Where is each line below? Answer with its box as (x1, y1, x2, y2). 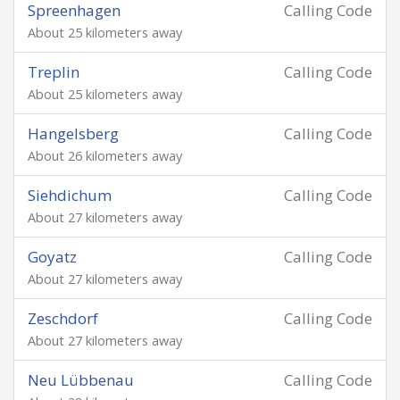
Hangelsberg (28, 123, 119, 144)
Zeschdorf (28, 308, 98, 329)
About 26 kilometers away (28, 147, 182, 164)
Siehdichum (28, 185, 112, 205)
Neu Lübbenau (28, 370, 134, 390)
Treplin (28, 62, 79, 82)
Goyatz (28, 246, 77, 267)
